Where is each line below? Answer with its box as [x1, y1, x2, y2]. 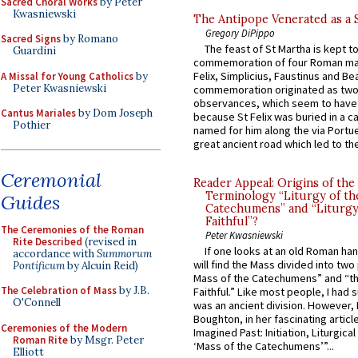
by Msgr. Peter [68, 332, 144, 347]
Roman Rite [13, 332, 68, 347]
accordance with [13, 246, 97, 261]
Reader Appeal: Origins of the [193, 175, 355, 190]
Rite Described [13, 234, 82, 249]
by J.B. [117, 284, 149, 297]
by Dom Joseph [76, 106, 153, 120]
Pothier [13, 118, 50, 132]
